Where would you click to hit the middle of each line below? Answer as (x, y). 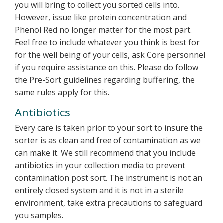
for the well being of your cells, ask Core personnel (110, 55)
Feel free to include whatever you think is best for (107, 42)
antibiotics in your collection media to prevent (100, 165)
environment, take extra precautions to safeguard (109, 203)
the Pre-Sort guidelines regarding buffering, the (105, 80)
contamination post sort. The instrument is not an (109, 178)
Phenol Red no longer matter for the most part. (103, 30)
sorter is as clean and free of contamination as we (108, 140)
